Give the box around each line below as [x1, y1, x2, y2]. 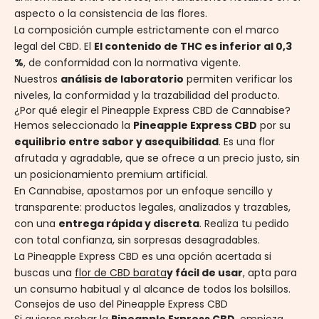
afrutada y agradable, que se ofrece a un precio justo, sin [14, 151, 300, 166]
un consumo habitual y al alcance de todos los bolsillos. [14, 282, 291, 297]
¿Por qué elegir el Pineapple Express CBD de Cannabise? [14, 103, 291, 118]
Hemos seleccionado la [14, 118, 133, 133]
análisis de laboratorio [61, 72, 184, 87]
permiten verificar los [184, 72, 293, 87]
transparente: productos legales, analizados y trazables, [14, 200, 291, 215]
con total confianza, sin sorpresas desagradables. [14, 233, 260, 248]
